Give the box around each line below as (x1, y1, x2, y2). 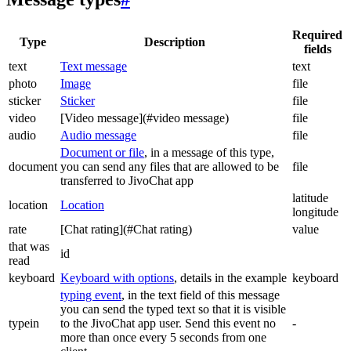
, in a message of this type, (144, 146, 274, 160)
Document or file (60, 146, 144, 160)
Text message (60, 60, 127, 74)
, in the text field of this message (121, 288, 280, 302)
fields (303, 42, 331, 56)
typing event (60, 288, 121, 302)
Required (292, 28, 342, 42)
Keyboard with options (60, 271, 174, 285)
